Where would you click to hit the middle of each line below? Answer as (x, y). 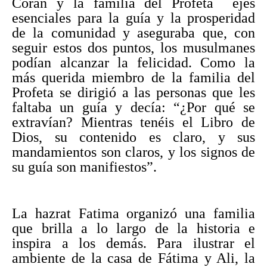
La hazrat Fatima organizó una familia (133, 213)
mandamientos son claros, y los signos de (133, 152)
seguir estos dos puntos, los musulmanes (133, 47)
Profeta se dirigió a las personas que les (133, 92)
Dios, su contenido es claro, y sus (133, 137)
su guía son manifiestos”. (84, 167)
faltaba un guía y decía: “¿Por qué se (133, 107)
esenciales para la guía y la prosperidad (133, 18)
